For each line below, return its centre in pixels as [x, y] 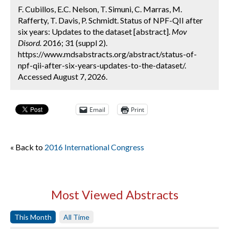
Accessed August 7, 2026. [63, 76]
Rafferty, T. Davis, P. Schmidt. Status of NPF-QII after [110, 20]
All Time [76, 217]
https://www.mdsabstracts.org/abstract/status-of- [107, 54]
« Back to [27, 147]
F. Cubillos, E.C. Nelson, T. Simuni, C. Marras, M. [100, 9]
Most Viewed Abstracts [114, 194]
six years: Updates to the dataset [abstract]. [95, 31]
